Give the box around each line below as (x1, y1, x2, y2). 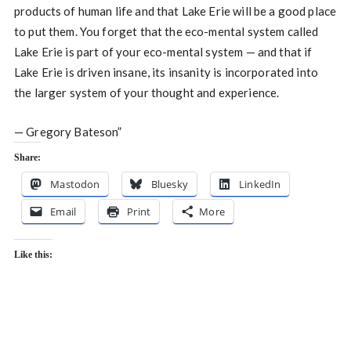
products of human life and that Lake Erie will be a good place (13, 4, 337, 18)
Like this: (13, 249, 52, 260)
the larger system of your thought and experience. (13, 85, 280, 100)
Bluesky (150, 177, 188, 191)
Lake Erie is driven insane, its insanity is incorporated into (13, 65, 319, 79)
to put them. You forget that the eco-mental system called (13, 24, 319, 38)
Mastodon (50, 177, 100, 191)
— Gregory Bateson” (13, 125, 122, 139)
